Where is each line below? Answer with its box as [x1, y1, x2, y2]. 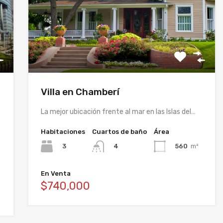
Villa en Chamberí [40, 86, 119, 98]
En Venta [40, 170, 71, 178]
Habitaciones [40, 127, 85, 135]
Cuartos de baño [92, 127, 147, 135]
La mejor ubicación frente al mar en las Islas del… [40, 107, 196, 116]
